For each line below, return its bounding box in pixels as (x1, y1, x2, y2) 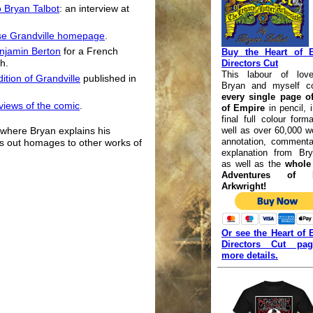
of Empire (221, 103, 265, 114)
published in (80, 73, 136, 85)
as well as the (221, 159, 285, 170)
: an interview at (59, 3, 129, 15)
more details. (221, 250, 278, 261)
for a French (61, 46, 118, 57)
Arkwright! (221, 181, 266, 192)
